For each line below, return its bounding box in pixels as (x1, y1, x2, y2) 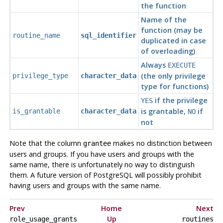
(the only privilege (140, 71, 206, 81)
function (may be (140, 25, 203, 35)
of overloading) (140, 46, 195, 56)
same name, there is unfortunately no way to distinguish (9, 159, 195, 169)
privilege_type (12, 72, 68, 80)
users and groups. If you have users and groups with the (9, 149, 194, 159)
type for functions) (140, 82, 209, 92)
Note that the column (9, 138, 83, 148)
